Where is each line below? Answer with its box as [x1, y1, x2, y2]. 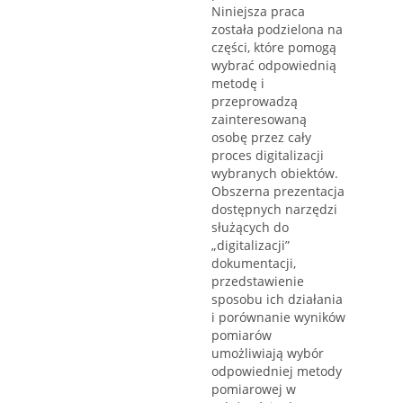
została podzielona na [211, 21, 343, 39]
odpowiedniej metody [211, 363, 342, 381]
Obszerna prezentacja [211, 183, 345, 201]
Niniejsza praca [211, 3, 305, 21]
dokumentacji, [211, 255, 296, 273]
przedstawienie [211, 273, 304, 291]
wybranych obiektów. [211, 165, 338, 183]
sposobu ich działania [211, 291, 343, 309]
